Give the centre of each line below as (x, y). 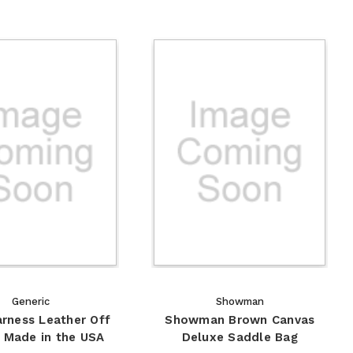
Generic (30, 301)
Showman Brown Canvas (240, 320)
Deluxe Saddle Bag (240, 337)
